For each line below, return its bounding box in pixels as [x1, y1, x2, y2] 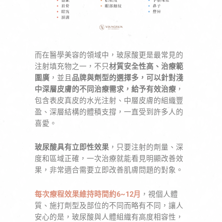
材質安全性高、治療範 [109, 61, 183, 71]
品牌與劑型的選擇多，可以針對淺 [72, 73, 183, 82]
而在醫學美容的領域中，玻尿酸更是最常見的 [35, 50, 183, 59]
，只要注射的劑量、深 [109, 143, 183, 152]
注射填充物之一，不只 [35, 61, 109, 71]
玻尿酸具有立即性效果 [35, 143, 109, 152]
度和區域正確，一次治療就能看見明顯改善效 [35, 154, 183, 164]
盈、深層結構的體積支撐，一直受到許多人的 [35, 107, 183, 116]
